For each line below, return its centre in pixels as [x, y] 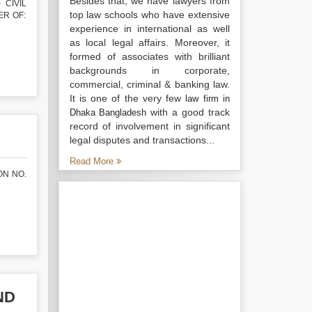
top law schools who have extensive [149, 15]
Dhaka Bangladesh [108, 112]
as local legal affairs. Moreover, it [149, 42]
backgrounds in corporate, [149, 70]
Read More [93, 161]
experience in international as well [149, 29]
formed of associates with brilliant [149, 56]
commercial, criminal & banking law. [149, 84]
